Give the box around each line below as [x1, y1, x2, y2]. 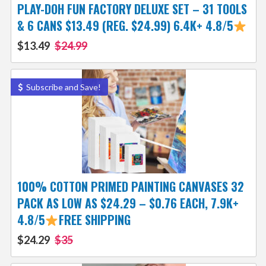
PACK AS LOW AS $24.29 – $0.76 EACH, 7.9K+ [17, 194, 239, 213]
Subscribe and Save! [24, 82, 101, 93]
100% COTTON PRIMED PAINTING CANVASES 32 [17, 178, 244, 196]
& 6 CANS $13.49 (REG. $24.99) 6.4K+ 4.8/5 [17, 17, 233, 35]
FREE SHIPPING [58, 211, 131, 229]
